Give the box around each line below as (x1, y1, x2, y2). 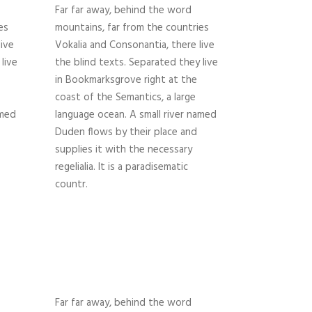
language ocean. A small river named (54, 107, 217, 124)
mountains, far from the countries (54, 19, 209, 37)
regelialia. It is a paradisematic (54, 159, 188, 176)
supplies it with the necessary (54, 141, 192, 159)
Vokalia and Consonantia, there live (54, 37, 214, 54)
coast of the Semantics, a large (54, 89, 196, 107)
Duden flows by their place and (54, 124, 197, 141)
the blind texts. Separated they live (54, 54, 218, 72)
